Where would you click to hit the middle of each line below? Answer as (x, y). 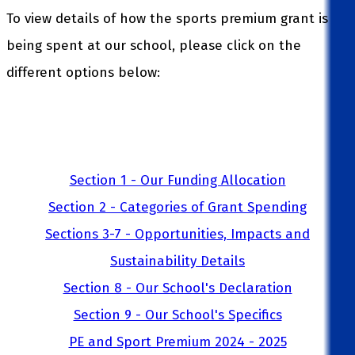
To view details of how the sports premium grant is (167, 18)
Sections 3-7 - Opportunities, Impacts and (177, 234)
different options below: (85, 72)
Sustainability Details (177, 261)
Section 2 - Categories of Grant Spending (177, 207)
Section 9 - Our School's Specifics (177, 315)
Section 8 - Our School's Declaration (177, 288)
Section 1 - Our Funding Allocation (177, 180)
